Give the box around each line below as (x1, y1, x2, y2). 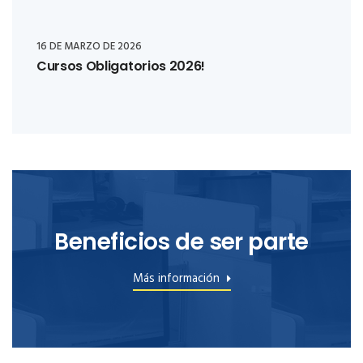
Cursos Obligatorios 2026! (36, 57, 205, 75)
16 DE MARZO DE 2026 (36, 38, 142, 55)
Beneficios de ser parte (54, 226, 309, 258)
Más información (132, 269, 223, 288)
